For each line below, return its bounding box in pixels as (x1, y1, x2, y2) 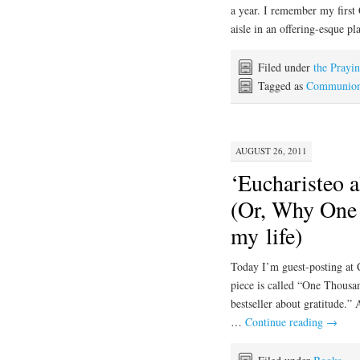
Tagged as (258, 77, 306, 93)
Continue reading (245, 314, 326, 330)
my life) (231, 220, 302, 252)
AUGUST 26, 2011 (235, 145, 307, 157)
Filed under (258, 59, 313, 75)
